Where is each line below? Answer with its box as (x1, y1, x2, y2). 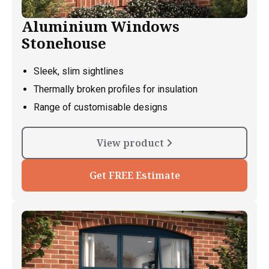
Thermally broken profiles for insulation (34, 83, 198, 95)
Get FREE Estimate (89, 169, 180, 183)
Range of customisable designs (34, 101, 168, 113)
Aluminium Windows (22, 16, 180, 37)
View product (97, 136, 166, 150)
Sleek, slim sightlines (34, 65, 124, 77)
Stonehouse (22, 33, 106, 53)
